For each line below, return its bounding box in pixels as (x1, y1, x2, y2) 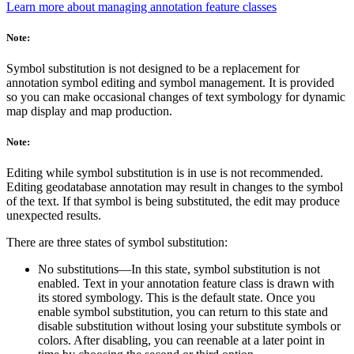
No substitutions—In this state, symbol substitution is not (38, 262, 320, 277)
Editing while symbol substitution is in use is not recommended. (6, 166, 323, 180)
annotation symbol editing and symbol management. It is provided (6, 76, 334, 90)
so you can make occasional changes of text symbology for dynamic (6, 90, 345, 104)
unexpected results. (6, 209, 101, 223)
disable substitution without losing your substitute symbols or (38, 319, 341, 333)
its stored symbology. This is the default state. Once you (38, 291, 315, 305)
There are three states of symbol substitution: (6, 235, 228, 250)
